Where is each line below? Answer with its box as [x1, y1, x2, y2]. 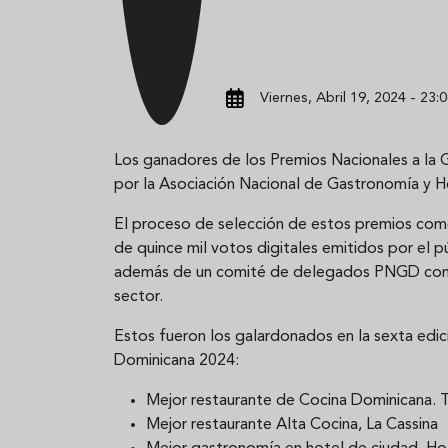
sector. [114, 288, 163, 305]
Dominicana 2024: [114, 352, 239, 369]
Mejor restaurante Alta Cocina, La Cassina [146, 416, 438, 433]
